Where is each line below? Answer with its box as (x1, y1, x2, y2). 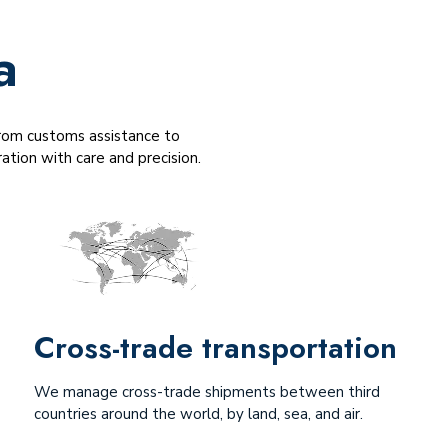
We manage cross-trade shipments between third (33, 382, 380, 402)
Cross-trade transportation (33, 326, 397, 369)
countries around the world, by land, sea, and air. (33, 404, 363, 424)
